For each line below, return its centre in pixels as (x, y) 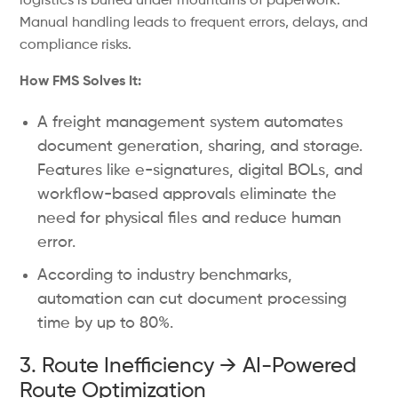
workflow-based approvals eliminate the (187, 195)
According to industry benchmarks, (165, 275)
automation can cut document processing (192, 299)
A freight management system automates (191, 123)
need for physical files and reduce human (190, 219)
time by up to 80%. (106, 323)
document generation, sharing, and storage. (200, 147)
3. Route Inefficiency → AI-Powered (188, 366)
